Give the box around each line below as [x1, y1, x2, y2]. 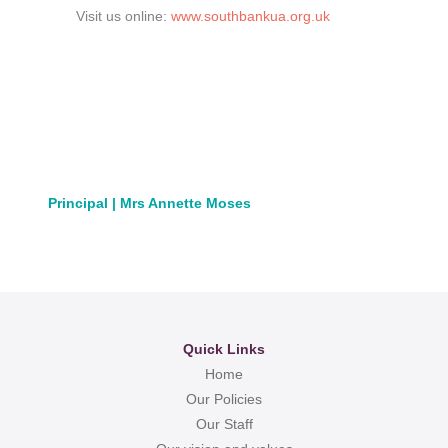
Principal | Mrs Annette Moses [48, 195, 252, 211]
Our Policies [186, 392, 262, 408]
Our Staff [195, 417, 253, 433]
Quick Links [183, 342, 265, 358]
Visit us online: [75, 8, 171, 24]
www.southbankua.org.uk [170, 8, 330, 24]
